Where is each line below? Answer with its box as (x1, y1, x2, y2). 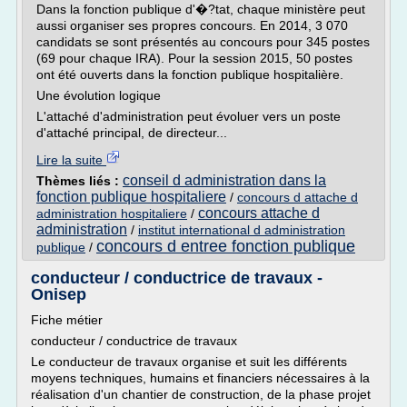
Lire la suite (36, 153, 106, 167)
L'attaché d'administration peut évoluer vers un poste (36, 109, 341, 124)
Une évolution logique (36, 88, 161, 103)
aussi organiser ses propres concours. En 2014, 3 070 (36, 18, 348, 33)
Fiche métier (31, 313, 103, 327)
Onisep (31, 285, 86, 303)
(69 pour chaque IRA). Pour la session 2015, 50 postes (36, 51, 352, 65)
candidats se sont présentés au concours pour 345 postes (36, 35, 370, 49)
